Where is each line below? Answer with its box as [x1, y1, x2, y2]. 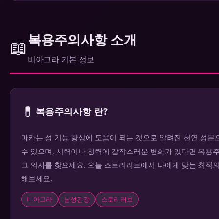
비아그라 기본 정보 [28, 53, 94, 65]
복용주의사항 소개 [28, 30, 137, 48]
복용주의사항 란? [36, 105, 108, 118]
